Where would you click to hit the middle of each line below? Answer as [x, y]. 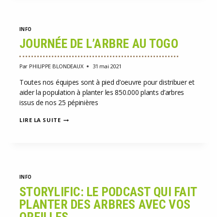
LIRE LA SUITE [40, 120]
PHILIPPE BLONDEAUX [56, 66]
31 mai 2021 [107, 66]
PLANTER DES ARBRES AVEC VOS [105, 205]
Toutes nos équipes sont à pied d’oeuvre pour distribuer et [107, 82]
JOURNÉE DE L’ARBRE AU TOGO [99, 44]
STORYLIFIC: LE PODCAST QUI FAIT [108, 192]
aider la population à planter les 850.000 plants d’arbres [102, 93]
